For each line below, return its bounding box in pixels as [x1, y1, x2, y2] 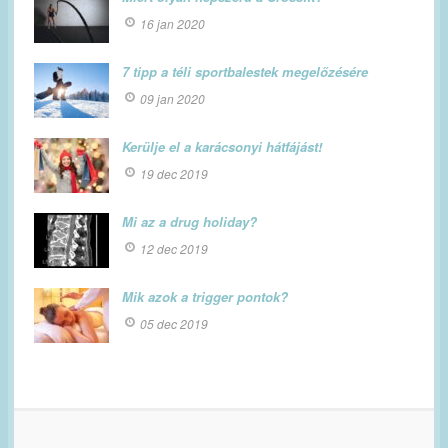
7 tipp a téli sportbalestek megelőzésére [122, 62, 368, 82]
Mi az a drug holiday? [122, 212, 257, 232]
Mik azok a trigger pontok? [122, 287, 288, 307]
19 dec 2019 [140, 165, 208, 183]
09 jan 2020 [140, 90, 205, 108]
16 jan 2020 [140, 15, 205, 33]
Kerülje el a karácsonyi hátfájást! [122, 137, 322, 157]
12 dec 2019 [140, 240, 208, 258]
